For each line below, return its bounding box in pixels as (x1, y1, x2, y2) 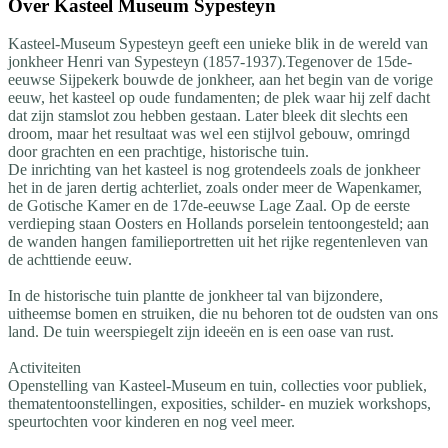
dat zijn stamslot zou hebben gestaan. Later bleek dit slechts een (8, 107, 408, 125)
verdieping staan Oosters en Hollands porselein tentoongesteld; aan (8, 215, 429, 233)
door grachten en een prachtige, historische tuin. (8, 143, 309, 161)
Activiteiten (8, 359, 81, 377)
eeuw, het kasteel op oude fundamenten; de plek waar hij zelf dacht (8, 89, 430, 107)
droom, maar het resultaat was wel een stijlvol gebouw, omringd (8, 125, 410, 143)
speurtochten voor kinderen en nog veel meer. (8, 413, 295, 431)
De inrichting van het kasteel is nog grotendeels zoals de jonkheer (8, 161, 420, 179)
